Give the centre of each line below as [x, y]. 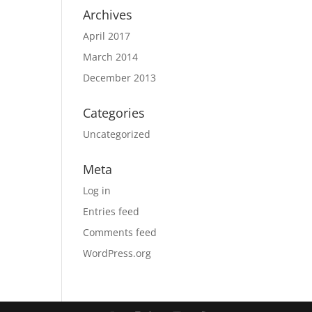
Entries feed [111, 211]
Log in [97, 190]
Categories [114, 113]
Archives [108, 15]
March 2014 [111, 57]
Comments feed [120, 232]
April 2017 [107, 36]
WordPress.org [117, 253]
